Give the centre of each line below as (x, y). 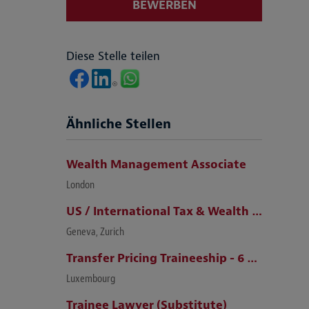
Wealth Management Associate (156, 164)
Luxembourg (91, 279)
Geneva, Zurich (95, 232)
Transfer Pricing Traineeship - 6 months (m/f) (252, 258)
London (80, 185)
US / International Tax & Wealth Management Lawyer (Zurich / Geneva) (257, 211)
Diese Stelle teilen (113, 56)
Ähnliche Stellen (119, 124)
